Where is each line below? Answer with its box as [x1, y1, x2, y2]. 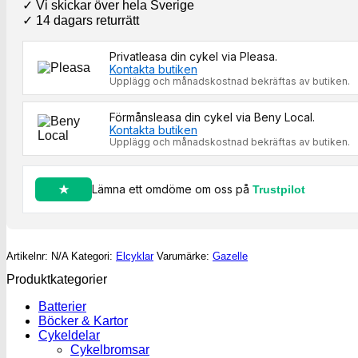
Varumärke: [157, 249, 213, 262]
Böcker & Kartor [38, 313, 128, 328]
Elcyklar [116, 249, 153, 262]
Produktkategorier [6, 272, 107, 286]
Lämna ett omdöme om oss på [92, 182, 253, 197]
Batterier [38, 299, 86, 313]
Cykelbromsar [70, 342, 149, 356]
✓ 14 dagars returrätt [22, 14, 139, 28]
